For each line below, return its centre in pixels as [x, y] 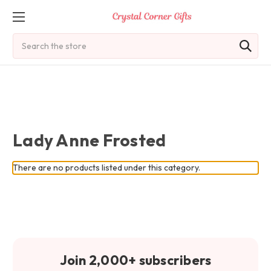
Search [26, 39]
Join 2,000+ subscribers [135, 260]
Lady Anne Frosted [90, 140]
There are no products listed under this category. [106, 168]
